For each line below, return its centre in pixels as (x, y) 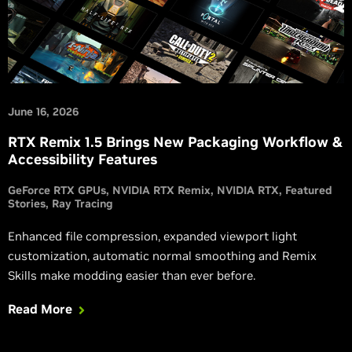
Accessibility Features (82, 159)
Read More (40, 308)
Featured (309, 190)
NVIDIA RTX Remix (161, 190)
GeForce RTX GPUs (57, 190)
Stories (27, 203)
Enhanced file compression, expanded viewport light (152, 236)
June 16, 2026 (43, 111)
